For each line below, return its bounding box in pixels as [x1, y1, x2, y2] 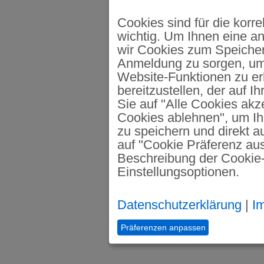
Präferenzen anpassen [120, 222, 206, 232]
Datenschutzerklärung [117, 197, 242, 212]
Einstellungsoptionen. [117, 164, 239, 179]
